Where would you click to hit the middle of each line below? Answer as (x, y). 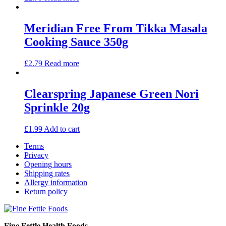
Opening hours (48, 164)
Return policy (46, 191)
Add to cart (62, 129)
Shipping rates (47, 173)
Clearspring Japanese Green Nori (111, 94)
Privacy (36, 155)
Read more (62, 63)
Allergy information (56, 182)
